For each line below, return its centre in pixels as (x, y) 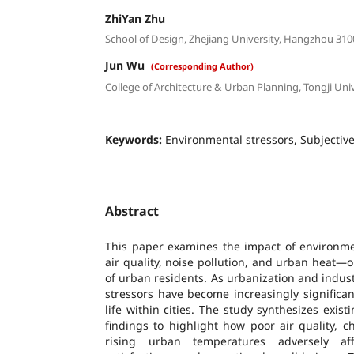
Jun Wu (126, 66)
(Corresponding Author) (202, 66)
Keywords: (135, 139)
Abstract (132, 211)
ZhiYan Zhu (135, 18)
